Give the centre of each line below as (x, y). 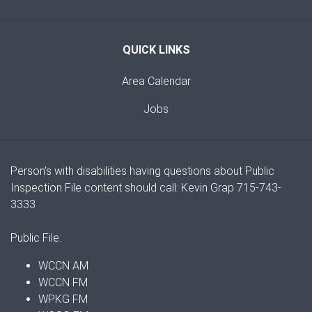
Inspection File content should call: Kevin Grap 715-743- (146, 188)
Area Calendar (156, 81)
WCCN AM (63, 266)
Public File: (36, 238)
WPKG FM (63, 299)
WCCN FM (63, 283)
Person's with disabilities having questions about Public (142, 171)
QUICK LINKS (156, 50)
